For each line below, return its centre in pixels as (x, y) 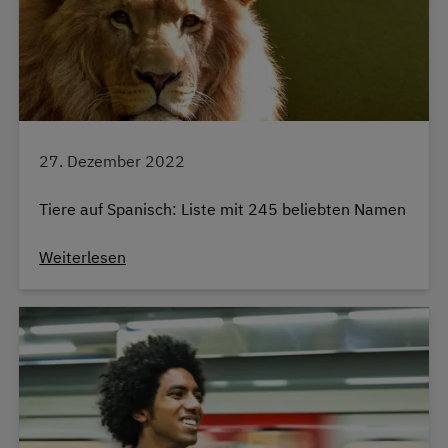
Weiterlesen (82, 257)
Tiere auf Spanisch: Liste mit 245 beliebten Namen (222, 209)
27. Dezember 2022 (112, 161)
